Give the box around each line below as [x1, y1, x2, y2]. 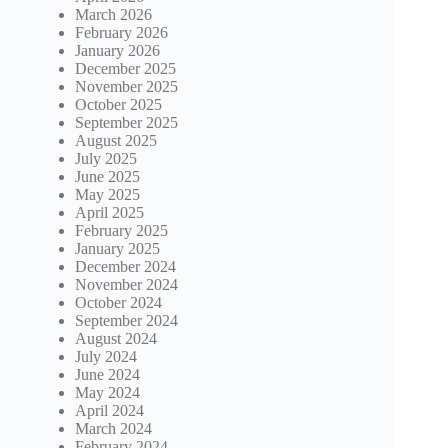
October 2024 [75, 293, 162, 311]
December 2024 [75, 257, 176, 275]
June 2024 [75, 365, 140, 383]
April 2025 [75, 203, 144, 221]
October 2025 [75, 95, 162, 113]
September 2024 [75, 311, 178, 329]
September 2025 [75, 113, 178, 131]
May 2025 [75, 185, 140, 203]
